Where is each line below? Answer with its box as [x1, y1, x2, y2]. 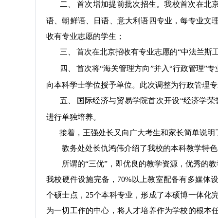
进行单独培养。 [46, 113, 101, 121]
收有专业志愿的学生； [46, 32, 124, 40]
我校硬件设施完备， [46, 175, 118, 183]
